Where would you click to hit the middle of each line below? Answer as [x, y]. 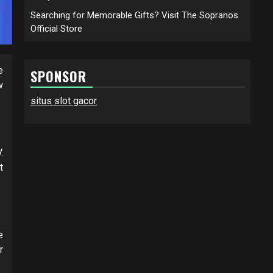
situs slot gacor [64, 101]
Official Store [56, 28]
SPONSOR [58, 76]
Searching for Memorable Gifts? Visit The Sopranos [134, 15]
